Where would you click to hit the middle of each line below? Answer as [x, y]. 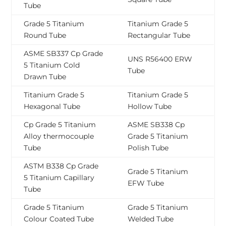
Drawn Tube [45, 77]
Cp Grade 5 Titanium [60, 125]
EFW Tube [146, 183]
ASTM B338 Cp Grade [61, 166]
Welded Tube [151, 219]
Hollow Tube [150, 107]
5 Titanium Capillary [59, 178]
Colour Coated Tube [59, 219]
